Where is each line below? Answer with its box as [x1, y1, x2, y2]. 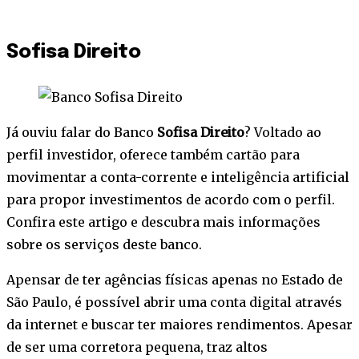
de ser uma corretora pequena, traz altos [6, 339, 268, 356]
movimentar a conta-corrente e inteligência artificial [6, 169, 349, 186]
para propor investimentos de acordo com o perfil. [6, 192, 335, 208]
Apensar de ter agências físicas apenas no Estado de [6, 272, 343, 288]
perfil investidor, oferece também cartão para [6, 147, 300, 163]
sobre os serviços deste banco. [6, 236, 202, 253]
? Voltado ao [244, 124, 321, 141]
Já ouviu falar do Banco [6, 124, 157, 141]
